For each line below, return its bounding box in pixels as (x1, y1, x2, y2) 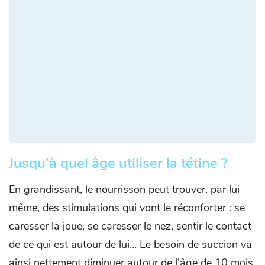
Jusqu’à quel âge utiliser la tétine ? (9, 154, 228, 173)
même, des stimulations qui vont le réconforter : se (9, 201, 245, 215)
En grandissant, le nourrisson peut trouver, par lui (9, 182, 240, 197)
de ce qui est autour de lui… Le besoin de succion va (9, 237, 252, 252)
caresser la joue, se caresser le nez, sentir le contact (9, 219, 251, 234)
